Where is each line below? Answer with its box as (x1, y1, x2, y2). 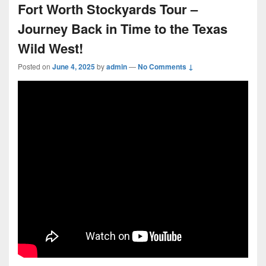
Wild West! (18, 39, 83, 58)
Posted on (18, 61, 52, 71)
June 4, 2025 (52, 61, 95, 72)
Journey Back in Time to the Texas (18, 19, 227, 38)
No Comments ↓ (138, 61, 194, 72)
